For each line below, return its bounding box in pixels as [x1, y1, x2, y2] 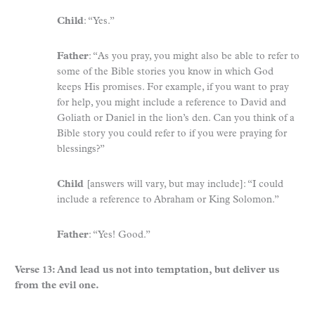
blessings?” [57, 143, 105, 155]
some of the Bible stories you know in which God [57, 66, 274, 77]
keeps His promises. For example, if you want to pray [57, 82, 289, 93]
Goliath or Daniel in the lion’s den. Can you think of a [57, 112, 295, 124]
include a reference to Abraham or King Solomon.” [57, 194, 279, 205]
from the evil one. [15, 280, 99, 291]
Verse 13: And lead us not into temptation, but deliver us [15, 264, 279, 276]
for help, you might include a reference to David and [57, 97, 286, 108]
